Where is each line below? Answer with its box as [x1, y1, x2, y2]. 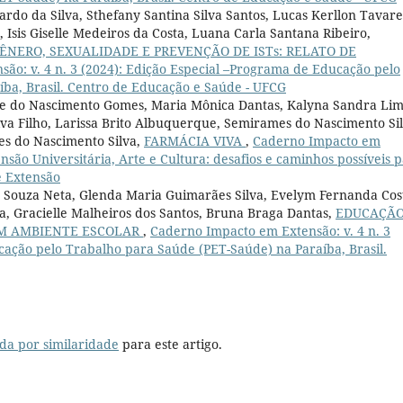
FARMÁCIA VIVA [144, 131, 246, 149]
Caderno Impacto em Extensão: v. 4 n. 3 [150, 221, 390, 239]
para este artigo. [119, 336, 222, 354]
